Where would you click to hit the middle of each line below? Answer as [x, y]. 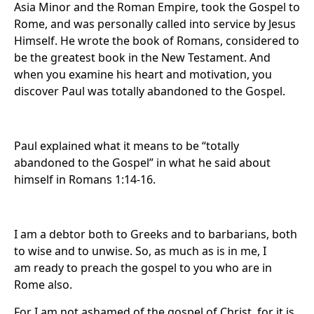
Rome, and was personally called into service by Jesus [155, 24]
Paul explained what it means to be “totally [127, 146]
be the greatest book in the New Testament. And [142, 57]
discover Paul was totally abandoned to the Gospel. [150, 91]
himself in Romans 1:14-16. [85, 179]
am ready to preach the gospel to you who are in [143, 268]
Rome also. [43, 285]
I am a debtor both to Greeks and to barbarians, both [156, 234]
